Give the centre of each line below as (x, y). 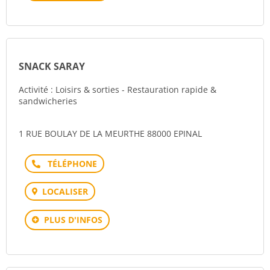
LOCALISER (65, 191)
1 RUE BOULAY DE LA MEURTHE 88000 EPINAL (110, 133)
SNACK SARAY (52, 66)
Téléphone (68, 163)
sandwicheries (48, 101)
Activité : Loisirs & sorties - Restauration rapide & (118, 89)
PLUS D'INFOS (73, 220)
